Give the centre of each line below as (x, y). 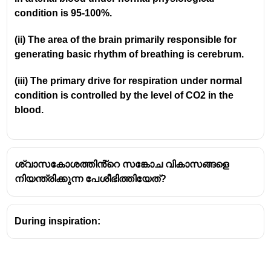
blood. (31, 109)
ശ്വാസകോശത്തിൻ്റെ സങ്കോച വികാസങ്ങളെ (122, 164)
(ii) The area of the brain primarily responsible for (126, 39)
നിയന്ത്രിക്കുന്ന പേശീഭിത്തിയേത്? (91, 178)
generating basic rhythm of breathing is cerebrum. (131, 54)
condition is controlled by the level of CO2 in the (124, 95)
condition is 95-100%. (65, 13)
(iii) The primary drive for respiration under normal (129, 80)
